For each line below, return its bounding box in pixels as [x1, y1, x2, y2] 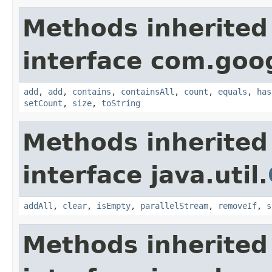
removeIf [218, 200, 257, 211]
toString [101, 98, 140, 108]
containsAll [121, 86, 174, 97]
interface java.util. [22, 161, 268, 189]
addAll [24, 200, 53, 211]
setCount [24, 98, 63, 108]
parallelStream [140, 200, 208, 211]
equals [218, 86, 247, 97]
